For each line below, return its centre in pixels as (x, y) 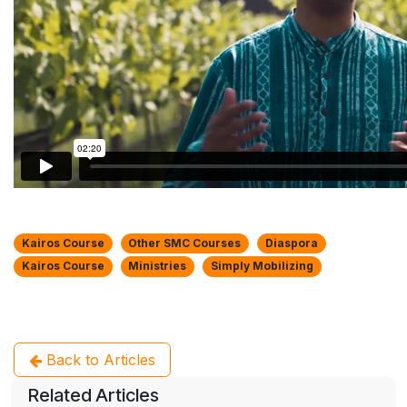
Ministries (158, 266)
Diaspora (291, 243)
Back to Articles (99, 359)
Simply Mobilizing (262, 266)
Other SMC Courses (185, 243)
